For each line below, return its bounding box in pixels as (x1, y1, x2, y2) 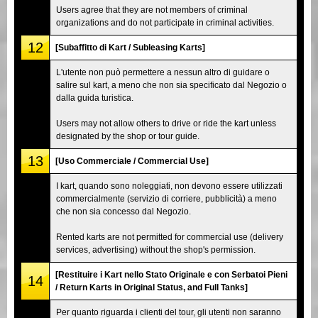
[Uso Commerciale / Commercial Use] (55, 155, 209, 166)
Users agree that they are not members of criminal (56, 4, 248, 15)
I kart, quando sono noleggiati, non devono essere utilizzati (56, 180, 283, 191)
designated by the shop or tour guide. (56, 131, 199, 141)
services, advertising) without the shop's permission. (56, 244, 256, 255)
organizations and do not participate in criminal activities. (56, 17, 274, 28)
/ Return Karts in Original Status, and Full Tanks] (55, 282, 248, 292)
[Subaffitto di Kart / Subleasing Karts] (55, 42, 205, 53)
